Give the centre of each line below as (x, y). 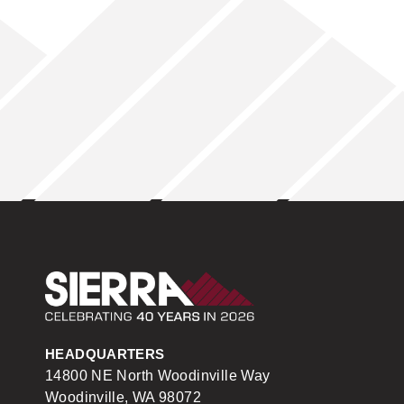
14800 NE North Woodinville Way (158, 376)
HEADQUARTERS (105, 354)
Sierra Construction (315, 280)
